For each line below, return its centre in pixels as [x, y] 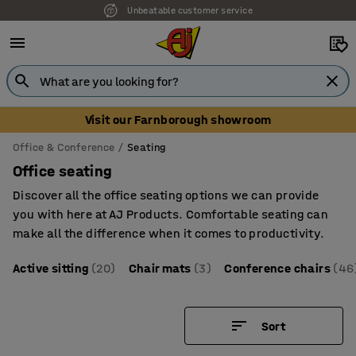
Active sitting [51, 268]
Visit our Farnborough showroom [178, 120]
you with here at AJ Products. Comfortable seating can [171, 214]
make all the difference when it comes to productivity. [169, 233]
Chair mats [160, 268]
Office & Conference [64, 147]
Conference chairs [278, 268]
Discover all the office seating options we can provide [166, 195]
